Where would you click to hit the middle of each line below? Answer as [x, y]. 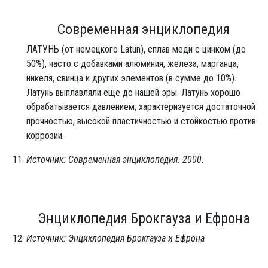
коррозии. [45, 135]
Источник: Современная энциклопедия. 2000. [115, 159]
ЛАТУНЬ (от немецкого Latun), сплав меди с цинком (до [136, 49]
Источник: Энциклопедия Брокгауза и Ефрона [115, 238]
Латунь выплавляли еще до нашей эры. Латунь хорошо [133, 92]
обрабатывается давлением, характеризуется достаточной [141, 106]
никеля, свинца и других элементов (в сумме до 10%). [131, 78]
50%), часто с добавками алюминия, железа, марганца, [133, 63]
